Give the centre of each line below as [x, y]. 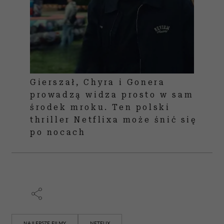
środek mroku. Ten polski [100, 107]
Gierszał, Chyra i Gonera [98, 82]
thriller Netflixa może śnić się [113, 120]
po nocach [58, 132]
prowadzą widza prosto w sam [112, 95]
